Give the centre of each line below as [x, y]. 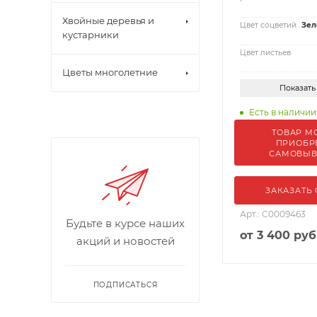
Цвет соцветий [268, 25]
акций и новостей [125, 241]
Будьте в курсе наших [125, 223]
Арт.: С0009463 [273, 214]
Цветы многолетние [110, 72]
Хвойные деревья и [108, 21]
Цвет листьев [265, 52]
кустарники [91, 35]
